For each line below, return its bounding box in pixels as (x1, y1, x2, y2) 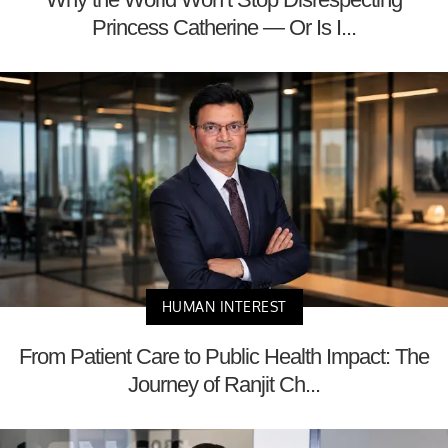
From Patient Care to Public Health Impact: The (19, 343, 429, 369)
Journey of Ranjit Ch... (128, 371, 320, 397)
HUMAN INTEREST (161, 297, 287, 315)
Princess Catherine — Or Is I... (92, 15, 356, 41)
